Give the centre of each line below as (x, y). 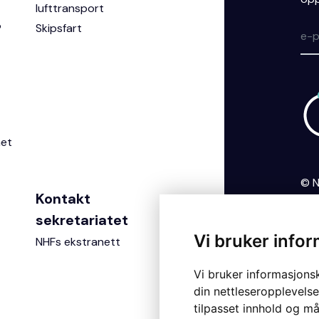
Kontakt (63, 199)
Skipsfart (58, 28)
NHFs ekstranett (78, 242)
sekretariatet (82, 220)
